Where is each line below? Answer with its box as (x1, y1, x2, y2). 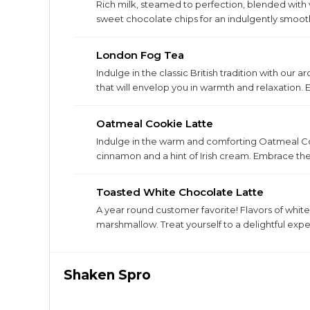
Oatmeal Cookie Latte (96, 117, 213, 130)
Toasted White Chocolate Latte (96, 185, 264, 199)
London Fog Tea (96, 48, 184, 62)
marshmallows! (96, 28, 163, 39)
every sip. (96, 96, 138, 107)
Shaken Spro (64, 267, 151, 283)
